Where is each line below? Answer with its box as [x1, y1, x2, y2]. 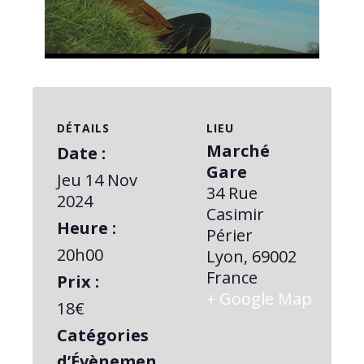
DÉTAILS [57, 119, 110, 136]
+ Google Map [206, 287, 312, 310]
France [206, 266, 258, 288]
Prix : [57, 270, 99, 292]
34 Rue [206, 181, 258, 204]
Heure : [57, 216, 116, 239]
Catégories [57, 323, 149, 346]
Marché [206, 139, 270, 162]
